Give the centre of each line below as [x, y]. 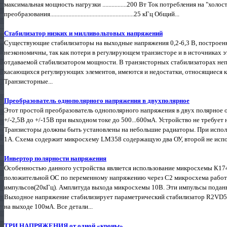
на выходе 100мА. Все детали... [48, 206]
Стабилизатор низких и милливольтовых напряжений [83, 33]
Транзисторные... [28, 81]
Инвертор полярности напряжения [55, 158]
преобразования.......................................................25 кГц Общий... [92, 14]
